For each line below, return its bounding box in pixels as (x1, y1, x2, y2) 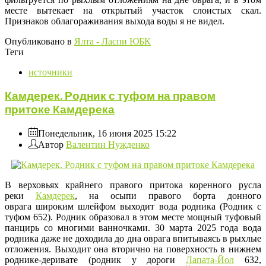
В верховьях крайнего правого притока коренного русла (5, 179, 261, 190)
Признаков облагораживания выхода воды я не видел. (5, 16, 224, 27)
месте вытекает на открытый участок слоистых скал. (5, 5, 261, 16)
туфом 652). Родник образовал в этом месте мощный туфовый (5, 211, 261, 222)
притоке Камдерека (5, 103, 115, 116)
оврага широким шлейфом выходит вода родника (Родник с (5, 201, 261, 211)
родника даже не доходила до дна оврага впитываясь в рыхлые (5, 233, 261, 243)
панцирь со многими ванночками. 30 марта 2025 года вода (5, 222, 261, 233)
